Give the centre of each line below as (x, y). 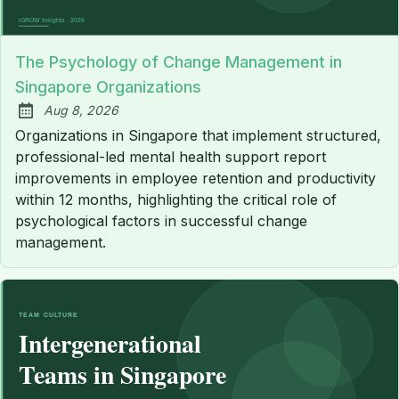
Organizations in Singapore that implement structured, (198, 135)
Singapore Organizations (108, 86)
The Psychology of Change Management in (179, 61)
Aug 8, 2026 (81, 110)
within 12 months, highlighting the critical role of (176, 199)
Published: (57, 120)
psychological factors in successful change (161, 220)
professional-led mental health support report (171, 156)
